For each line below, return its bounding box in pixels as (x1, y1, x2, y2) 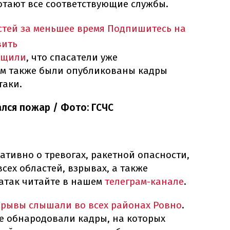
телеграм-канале (105, 176, 184, 188)
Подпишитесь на (107, 23, 186, 35)
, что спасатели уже (26, 51, 118, 64)
